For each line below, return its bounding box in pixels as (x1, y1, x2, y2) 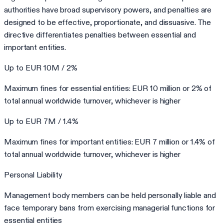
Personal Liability (4, 169, 62, 179)
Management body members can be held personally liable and (4, 190, 216, 200)
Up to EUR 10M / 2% (4, 62, 77, 72)
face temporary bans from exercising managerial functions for (4, 202, 215, 212)
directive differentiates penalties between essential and (4, 29, 196, 39)
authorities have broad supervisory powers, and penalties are (4, 4, 212, 14)
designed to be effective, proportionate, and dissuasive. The (4, 17, 211, 27)
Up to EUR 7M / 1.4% (4, 116, 78, 126)
